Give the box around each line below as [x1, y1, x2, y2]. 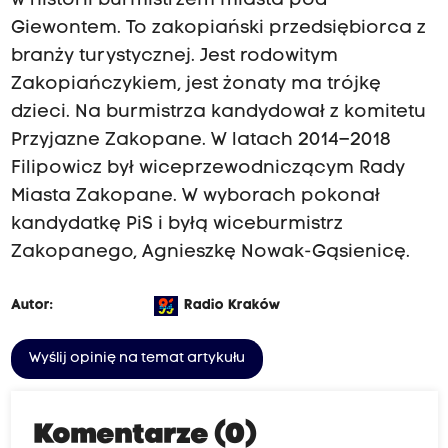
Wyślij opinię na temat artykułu [28, 350, 245, 366]
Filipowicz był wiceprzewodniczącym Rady [10, 158, 405, 178]
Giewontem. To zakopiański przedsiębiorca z [10, 18, 426, 38]
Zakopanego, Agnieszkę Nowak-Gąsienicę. [10, 242, 410, 262]
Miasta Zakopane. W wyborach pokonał [10, 186, 380, 206]
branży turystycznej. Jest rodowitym [10, 46, 338, 66]
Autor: [10, 297, 53, 313]
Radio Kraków [183, 297, 280, 313]
